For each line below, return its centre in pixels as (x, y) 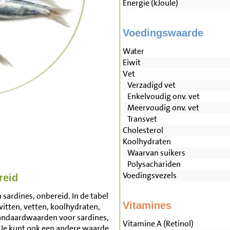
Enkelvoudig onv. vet (161, 97)
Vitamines (147, 206)
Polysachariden (151, 164)
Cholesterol (143, 130)
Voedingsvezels (149, 176)
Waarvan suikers (154, 153)
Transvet (140, 119)
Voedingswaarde (163, 33)
